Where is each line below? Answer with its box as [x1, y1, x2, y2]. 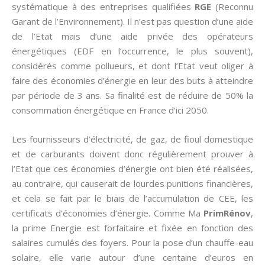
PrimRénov [203, 207, 251, 219]
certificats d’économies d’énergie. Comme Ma [12, 207, 203, 219]
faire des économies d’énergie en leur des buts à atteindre [12, 75, 253, 86]
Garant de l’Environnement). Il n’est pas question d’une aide [12, 15, 253, 27]
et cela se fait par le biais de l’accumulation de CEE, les [12, 192, 253, 204]
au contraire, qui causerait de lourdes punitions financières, [12, 177, 253, 189]
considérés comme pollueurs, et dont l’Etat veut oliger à [12, 60, 253, 72]
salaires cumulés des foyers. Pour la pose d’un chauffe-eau [12, 237, 253, 248]
